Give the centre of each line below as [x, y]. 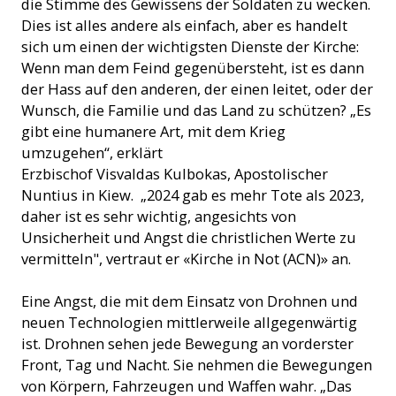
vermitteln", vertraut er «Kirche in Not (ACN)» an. [186, 258]
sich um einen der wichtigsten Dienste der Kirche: [190, 46]
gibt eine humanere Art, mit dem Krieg [153, 131]
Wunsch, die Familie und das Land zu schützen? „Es [196, 110]
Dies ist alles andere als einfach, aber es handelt [184, 25]
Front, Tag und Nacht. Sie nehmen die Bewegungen [197, 364]
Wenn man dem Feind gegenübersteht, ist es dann [193, 67]
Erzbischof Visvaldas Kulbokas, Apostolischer [175, 173]
